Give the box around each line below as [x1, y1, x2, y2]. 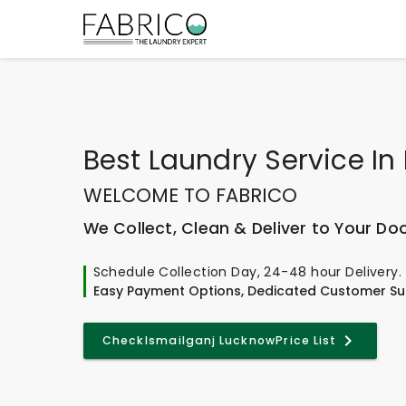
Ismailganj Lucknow [145, 332, 275, 348]
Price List [275, 332, 337, 348]
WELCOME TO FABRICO [82, 181, 297, 208]
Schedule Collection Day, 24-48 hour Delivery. [92, 262, 402, 281]
